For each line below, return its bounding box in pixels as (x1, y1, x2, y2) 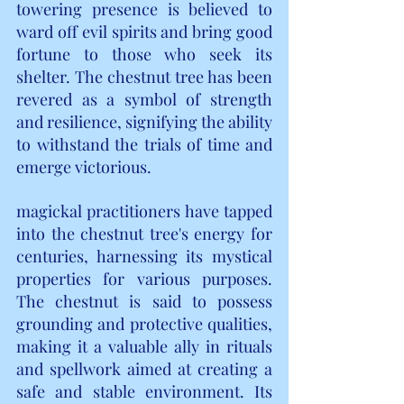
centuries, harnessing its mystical (16, 244, 272, 267)
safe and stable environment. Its (16, 380, 272, 402)
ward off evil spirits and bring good (16, 20, 272, 42)
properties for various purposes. (16, 267, 272, 289)
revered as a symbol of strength (16, 87, 272, 110)
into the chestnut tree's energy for (16, 222, 272, 244)
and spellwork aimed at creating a (16, 357, 272, 380)
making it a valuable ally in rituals (16, 335, 272, 357)
